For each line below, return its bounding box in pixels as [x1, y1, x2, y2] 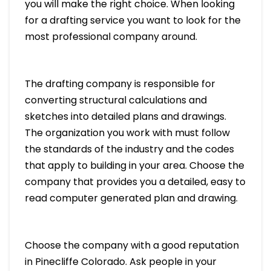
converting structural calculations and [24, 93, 207, 108]
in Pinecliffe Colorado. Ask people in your [24, 255, 217, 269]
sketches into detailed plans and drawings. [24, 109, 226, 124]
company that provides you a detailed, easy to [24, 175, 246, 189]
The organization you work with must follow [24, 126, 230, 140]
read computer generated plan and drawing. [24, 191, 238, 206]
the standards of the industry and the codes [24, 142, 234, 157]
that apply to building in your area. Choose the [24, 158, 244, 173]
